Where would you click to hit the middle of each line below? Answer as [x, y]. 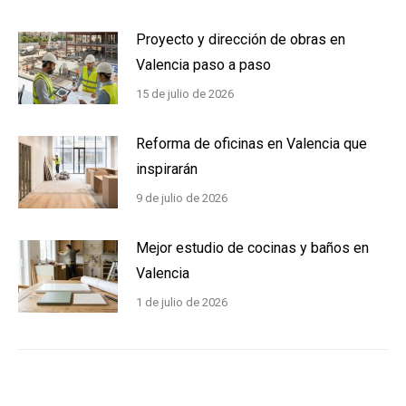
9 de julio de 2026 [182, 198]
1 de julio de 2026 [182, 302]
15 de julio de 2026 [185, 93]
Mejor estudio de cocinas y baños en [252, 247]
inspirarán [167, 169]
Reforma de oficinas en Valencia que [251, 143]
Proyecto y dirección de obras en [241, 39]
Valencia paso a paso [203, 64]
